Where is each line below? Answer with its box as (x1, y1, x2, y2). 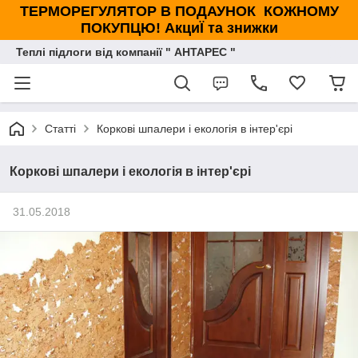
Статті (45, 122, 76, 135)
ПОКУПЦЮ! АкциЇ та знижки (80, 20, 278, 36)
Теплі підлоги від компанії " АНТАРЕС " (16, 46, 236, 58)
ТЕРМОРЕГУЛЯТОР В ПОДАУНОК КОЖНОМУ (19, 3, 339, 19)
